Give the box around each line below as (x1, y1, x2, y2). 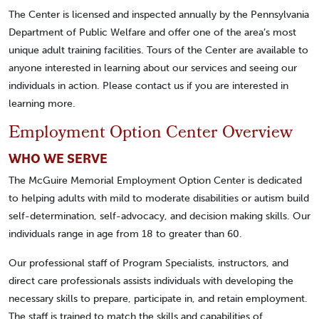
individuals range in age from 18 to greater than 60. (9, 226, 242, 240)
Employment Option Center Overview (9, 119, 293, 148)
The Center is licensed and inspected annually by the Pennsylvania (9, 7, 309, 21)
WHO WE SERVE (9, 148, 108, 167)
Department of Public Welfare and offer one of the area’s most (9, 25, 296, 38)
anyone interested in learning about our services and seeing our (9, 61, 297, 74)
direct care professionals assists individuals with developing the (9, 273, 293, 287)
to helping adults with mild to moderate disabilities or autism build (9, 191, 309, 204)
